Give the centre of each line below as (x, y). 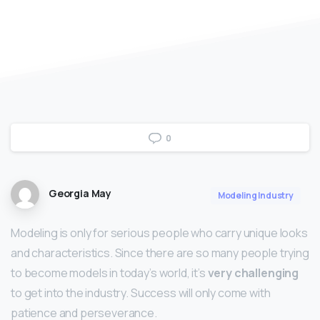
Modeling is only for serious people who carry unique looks (159, 233)
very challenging (253, 273)
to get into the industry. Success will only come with (141, 293)
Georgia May (80, 194)
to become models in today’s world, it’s (109, 273)
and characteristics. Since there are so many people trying (160, 253)
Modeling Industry (255, 196)
